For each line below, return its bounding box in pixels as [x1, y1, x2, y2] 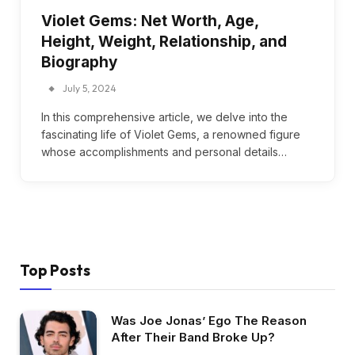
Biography [41, 52, 117, 71]
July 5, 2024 [63, 82, 116, 94]
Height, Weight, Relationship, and [41, 32, 287, 51]
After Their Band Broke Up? [111, 329, 275, 345]
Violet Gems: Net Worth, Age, [41, 11, 258, 30]
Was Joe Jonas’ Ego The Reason [111, 312, 307, 328]
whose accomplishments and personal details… [41, 144, 287, 158]
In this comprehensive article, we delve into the [41, 109, 288, 124]
